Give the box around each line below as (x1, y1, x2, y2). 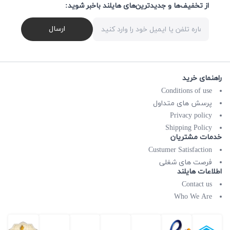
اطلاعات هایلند (177, 167, 222, 177)
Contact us (182, 180, 212, 190)
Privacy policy (170, 111, 212, 121)
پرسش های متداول (153, 99, 212, 109)
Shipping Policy (165, 123, 212, 133)
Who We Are (174, 192, 212, 202)
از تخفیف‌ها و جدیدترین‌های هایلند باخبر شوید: (65, 1, 209, 11)
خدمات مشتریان (170, 132, 222, 143)
